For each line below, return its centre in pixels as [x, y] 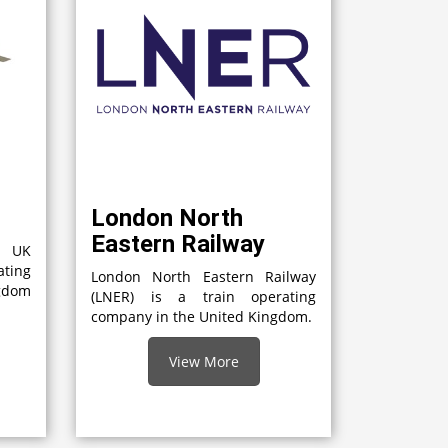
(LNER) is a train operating [203, 296]
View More [203, 361]
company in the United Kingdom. [203, 316]
